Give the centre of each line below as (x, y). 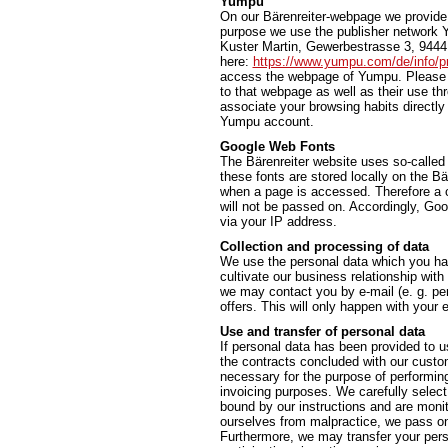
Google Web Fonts (277, 146)
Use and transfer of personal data (322, 331)
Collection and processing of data (324, 246)
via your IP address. (278, 221)
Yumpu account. (266, 121)
